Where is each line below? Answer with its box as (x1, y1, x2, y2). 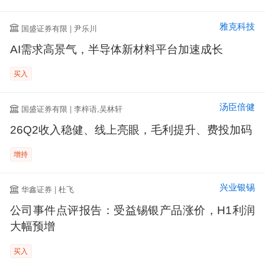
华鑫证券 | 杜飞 (21, 183, 75, 195)
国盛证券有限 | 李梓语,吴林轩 (21, 103, 123, 115)
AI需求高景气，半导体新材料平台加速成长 (9, 43, 223, 56)
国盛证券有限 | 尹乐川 (21, 22, 98, 34)
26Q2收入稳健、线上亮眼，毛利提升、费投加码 (9, 124, 252, 137)
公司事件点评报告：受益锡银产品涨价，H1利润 (9, 204, 256, 217)
